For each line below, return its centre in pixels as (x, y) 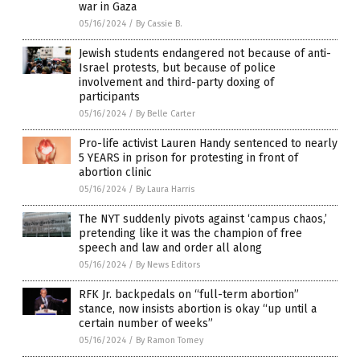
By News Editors (168, 264)
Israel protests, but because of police (177, 67)
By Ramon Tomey (170, 340)
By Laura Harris (165, 189)
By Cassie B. (159, 23)
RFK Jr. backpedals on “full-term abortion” (189, 294)
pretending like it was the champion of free (190, 233)
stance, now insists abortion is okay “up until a (198, 309)
